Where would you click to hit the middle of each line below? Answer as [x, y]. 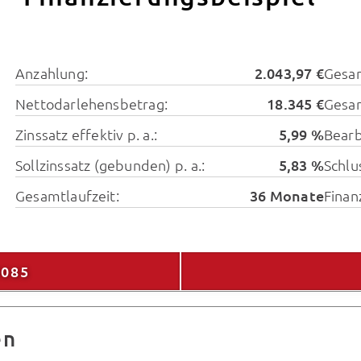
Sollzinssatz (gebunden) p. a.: [110, 165]
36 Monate [287, 196]
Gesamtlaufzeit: [67, 196]
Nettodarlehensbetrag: [91, 104]
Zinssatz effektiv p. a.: [86, 135]
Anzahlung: [52, 73]
